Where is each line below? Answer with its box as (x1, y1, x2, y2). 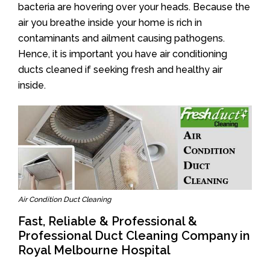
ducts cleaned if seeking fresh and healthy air (18, 63, 222, 75)
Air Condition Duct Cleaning (18, 195, 111, 204)
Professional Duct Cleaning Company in (18, 228, 250, 243)
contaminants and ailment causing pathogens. (18, 32, 225, 44)
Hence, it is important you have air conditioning (18, 48, 227, 60)
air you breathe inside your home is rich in (18, 16, 202, 28)
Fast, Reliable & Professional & (18, 214, 197, 229)
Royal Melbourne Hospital (18, 243, 171, 258)
